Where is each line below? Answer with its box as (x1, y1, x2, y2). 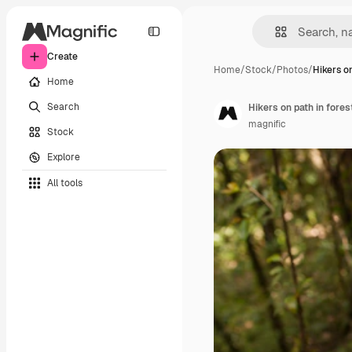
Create (47, 50, 78, 63)
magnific (248, 118, 286, 130)
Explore (47, 150, 80, 163)
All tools (47, 176, 82, 189)
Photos (277, 64, 308, 76)
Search (47, 100, 79, 113)
